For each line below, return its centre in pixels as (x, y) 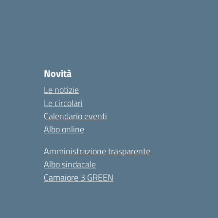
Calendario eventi (75, 116)
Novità (58, 73)
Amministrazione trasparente (97, 151)
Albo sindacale (70, 164)
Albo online (64, 129)
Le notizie (61, 90)
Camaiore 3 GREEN (79, 177)
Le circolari (63, 103)
